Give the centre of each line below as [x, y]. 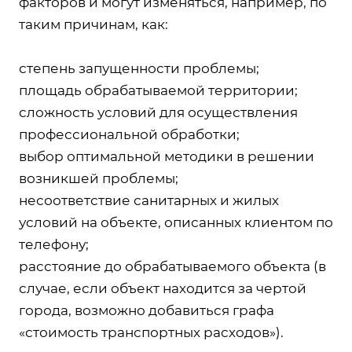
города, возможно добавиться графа [147, 310]
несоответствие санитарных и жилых [149, 200]
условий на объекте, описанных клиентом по [176, 222]
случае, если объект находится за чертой [163, 288]
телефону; [54, 244]
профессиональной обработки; [129, 134]
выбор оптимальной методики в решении [167, 156]
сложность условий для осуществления [158, 112]
